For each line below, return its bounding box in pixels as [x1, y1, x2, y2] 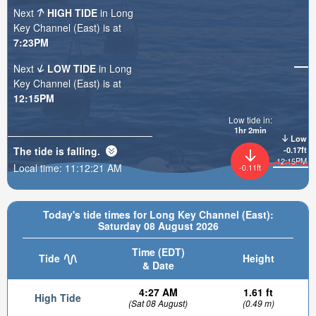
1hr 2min [233, 124, 267, 136]
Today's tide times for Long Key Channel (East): [42, 207, 274, 221]
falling [67, 143, 97, 158]
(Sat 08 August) [128, 297, 188, 309]
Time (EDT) [131, 245, 185, 259]
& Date [142, 258, 174, 272]
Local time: [13, 160, 65, 175]
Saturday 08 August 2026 [97, 219, 219, 233]
